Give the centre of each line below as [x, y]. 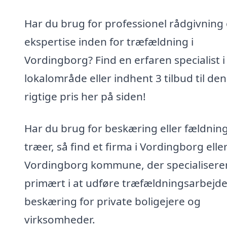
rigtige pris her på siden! [85, 96]
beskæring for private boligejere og [112, 201]
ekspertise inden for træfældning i [109, 41]
